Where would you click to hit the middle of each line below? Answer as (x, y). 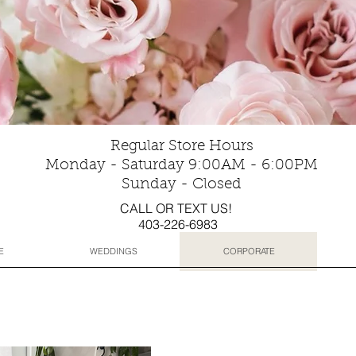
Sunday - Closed (182, 185)
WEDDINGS (113, 251)
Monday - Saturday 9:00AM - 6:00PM (182, 166)
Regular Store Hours (182, 147)
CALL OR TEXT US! (178, 208)
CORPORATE (249, 251)
